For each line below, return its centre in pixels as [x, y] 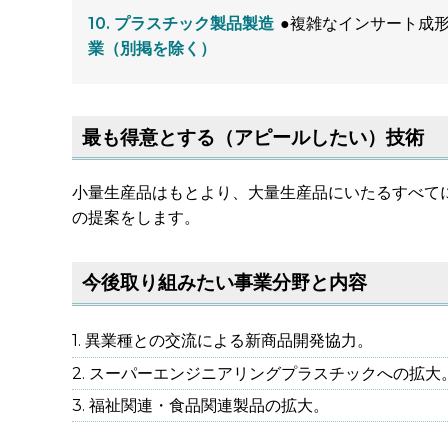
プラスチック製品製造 [194, 24]
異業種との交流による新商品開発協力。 [229, 341]
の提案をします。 [136, 217]
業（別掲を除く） [152, 49]
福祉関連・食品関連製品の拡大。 [209, 406]
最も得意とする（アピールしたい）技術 [252, 136]
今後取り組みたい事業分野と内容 [224, 282]
